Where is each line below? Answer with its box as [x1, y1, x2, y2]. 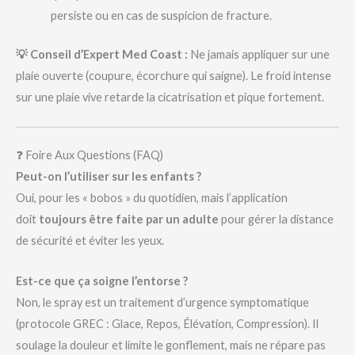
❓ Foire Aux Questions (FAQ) [16, 148, 163, 162]
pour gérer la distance [219, 212, 334, 227]
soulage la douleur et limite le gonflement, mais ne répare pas [16, 338, 326, 352]
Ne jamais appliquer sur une [188, 48, 330, 62]
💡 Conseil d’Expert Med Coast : [16, 48, 188, 62]
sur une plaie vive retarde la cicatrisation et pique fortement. [16, 90, 324, 105]
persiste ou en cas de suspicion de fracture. [50, 9, 272, 23]
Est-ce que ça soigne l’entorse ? [16, 273, 188, 288]
